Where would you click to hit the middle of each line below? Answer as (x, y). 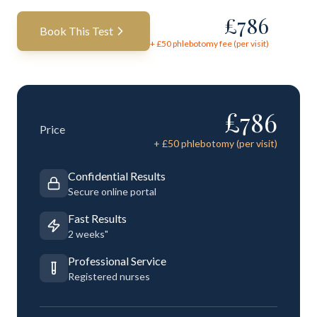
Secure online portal (112, 191)
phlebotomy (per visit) (228, 143)
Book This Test (76, 31)
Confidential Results (117, 176)
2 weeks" (88, 234)
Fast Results (97, 218)
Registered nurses (109, 276)
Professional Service (117, 261)
